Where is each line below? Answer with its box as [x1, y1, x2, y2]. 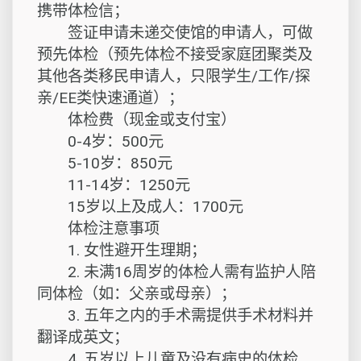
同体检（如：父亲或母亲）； [37, 284, 236, 303]
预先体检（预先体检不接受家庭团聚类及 [37, 45, 313, 64]
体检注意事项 [37, 219, 160, 238]
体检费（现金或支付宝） [37, 110, 236, 129]
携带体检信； [37, 2, 129, 20]
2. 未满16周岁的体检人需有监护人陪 [37, 263, 316, 281]
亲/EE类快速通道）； [37, 89, 184, 107]
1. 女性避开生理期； [37, 241, 206, 259]
